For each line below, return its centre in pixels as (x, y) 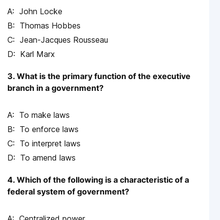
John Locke (41, 12)
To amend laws (48, 158)
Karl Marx (38, 54)
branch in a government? (55, 88)
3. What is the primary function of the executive (99, 76)
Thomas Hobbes (50, 26)
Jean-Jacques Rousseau (64, 40)
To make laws (44, 115)
